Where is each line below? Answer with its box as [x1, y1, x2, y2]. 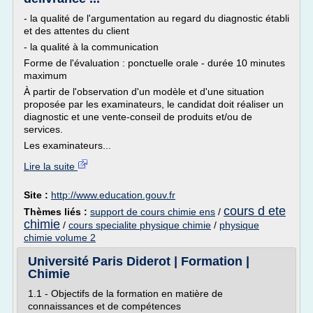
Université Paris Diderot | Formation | [28, 254, 249, 268]
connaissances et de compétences [28, 300, 181, 312]
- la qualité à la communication [24, 41, 159, 52]
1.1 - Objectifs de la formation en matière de [28, 288, 223, 299]
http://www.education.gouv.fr [51, 189, 175, 201]
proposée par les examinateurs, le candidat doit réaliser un [24, 99, 284, 110]
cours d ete [224, 204, 286, 218]
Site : [24, 189, 51, 201]
